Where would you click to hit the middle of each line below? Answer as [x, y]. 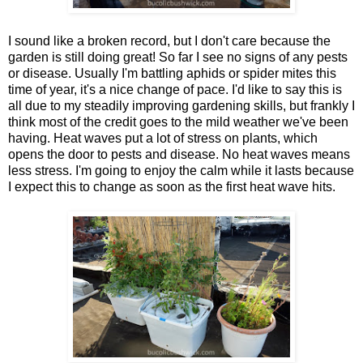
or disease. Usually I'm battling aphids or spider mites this [172, 73]
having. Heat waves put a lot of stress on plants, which [163, 138]
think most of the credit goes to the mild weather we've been [178, 122]
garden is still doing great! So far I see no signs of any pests [178, 57]
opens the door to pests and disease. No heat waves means [179, 154]
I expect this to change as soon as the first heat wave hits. [172, 186]
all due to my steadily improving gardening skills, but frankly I [181, 105]
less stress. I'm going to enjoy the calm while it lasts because [181, 170]
